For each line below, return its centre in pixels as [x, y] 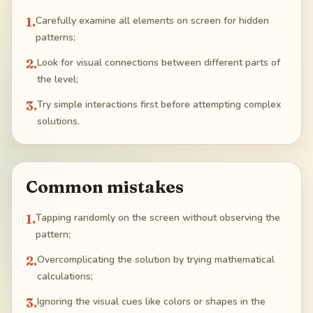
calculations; [65, 276]
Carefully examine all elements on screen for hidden [152, 20]
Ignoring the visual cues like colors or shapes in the [151, 301]
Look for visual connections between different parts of [159, 62]
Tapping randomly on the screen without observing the [158, 217]
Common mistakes [105, 187]
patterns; [56, 37]
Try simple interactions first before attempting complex [159, 104]
